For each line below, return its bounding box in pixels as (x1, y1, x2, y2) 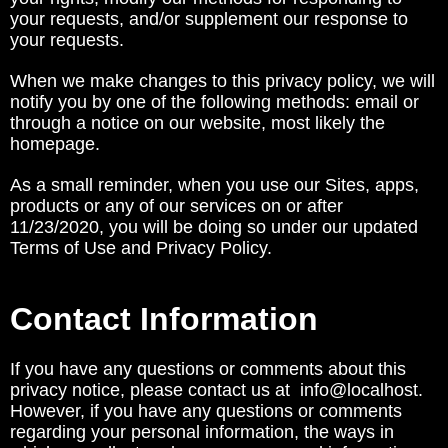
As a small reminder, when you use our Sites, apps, (10, 175, 419, 195)
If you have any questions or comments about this (10, 359, 406, 379)
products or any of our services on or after (10, 196, 343, 216)
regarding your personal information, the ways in (10, 422, 394, 442)
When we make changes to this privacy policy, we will (10, 71, 435, 91)
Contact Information (10, 301, 318, 337)
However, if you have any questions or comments (10, 401, 402, 421)
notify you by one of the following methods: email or (10, 92, 419, 112)
